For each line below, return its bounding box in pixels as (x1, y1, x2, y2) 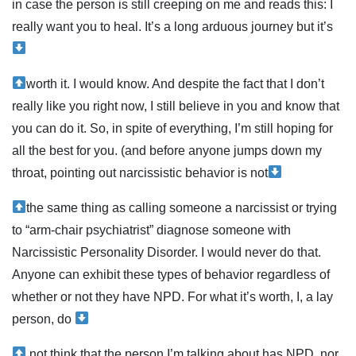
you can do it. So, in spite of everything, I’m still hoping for (12, 121, 333, 135)
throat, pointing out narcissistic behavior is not (12, 165, 268, 180)
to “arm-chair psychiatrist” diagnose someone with (12, 222, 291, 237)
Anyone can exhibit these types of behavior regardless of (12, 267, 330, 281)
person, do (12, 311, 75, 326)
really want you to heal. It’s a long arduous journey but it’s (12, 19, 333, 33)
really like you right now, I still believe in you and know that (12, 99, 339, 113)
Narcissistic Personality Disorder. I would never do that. (12, 245, 321, 259)
